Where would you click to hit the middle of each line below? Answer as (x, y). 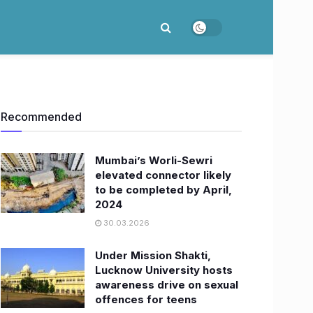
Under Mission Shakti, (153, 255)
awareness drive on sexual (167, 285)
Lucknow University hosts (164, 270)
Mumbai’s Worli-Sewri (154, 160)
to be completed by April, (163, 190)
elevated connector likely (163, 175)
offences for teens (146, 299)
